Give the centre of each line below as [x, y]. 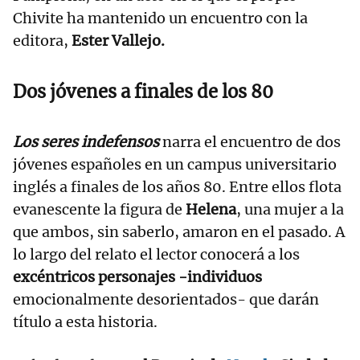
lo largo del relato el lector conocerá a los [156, 255]
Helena [211, 210]
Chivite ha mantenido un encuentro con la [160, 18]
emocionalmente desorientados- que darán [166, 300]
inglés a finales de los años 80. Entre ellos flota [177, 187]
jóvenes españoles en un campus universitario [175, 165]
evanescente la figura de [99, 210]
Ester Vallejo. [117, 41]
